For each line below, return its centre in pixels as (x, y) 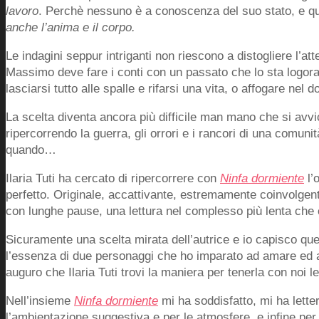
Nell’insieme (40, 300)
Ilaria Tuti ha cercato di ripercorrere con (113, 178)
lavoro (22, 11)
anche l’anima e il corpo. (70, 27)
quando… (31, 150)
